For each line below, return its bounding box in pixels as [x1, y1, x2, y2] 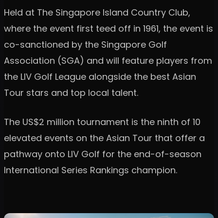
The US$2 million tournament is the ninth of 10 [4, 115, 200, 128]
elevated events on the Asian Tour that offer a [4, 131, 205, 144]
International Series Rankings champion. [4, 163, 177, 176]
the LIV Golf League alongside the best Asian [4, 70, 196, 83]
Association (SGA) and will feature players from [4, 54, 212, 67]
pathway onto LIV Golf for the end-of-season [4, 147, 201, 160]
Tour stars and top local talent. [4, 86, 138, 99]
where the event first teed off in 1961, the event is [4, 22, 213, 35]
